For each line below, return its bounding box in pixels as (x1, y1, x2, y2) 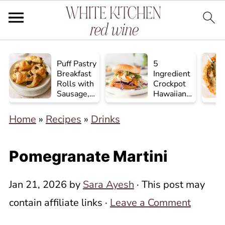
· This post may (134, 178, 205, 191)
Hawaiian (153, 88, 187, 99)
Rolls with (57, 78, 94, 89)
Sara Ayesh (82, 178, 134, 191)
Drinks (90, 113, 120, 126)
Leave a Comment (109, 196, 191, 209)
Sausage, (57, 88, 90, 99)
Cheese (57, 108, 85, 120)
